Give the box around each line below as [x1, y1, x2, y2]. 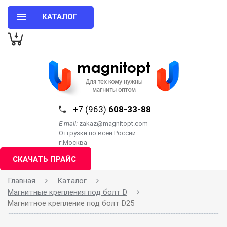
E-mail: [59, 120, 78, 127]
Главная [8, 176, 35, 185]
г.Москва [59, 139, 87, 146]
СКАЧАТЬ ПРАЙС [13, 155, 76, 164]
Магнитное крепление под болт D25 [8, 199, 134, 208]
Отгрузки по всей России [59, 129, 136, 137]
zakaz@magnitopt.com [78, 120, 148, 127]
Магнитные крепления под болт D [8, 187, 127, 197]
